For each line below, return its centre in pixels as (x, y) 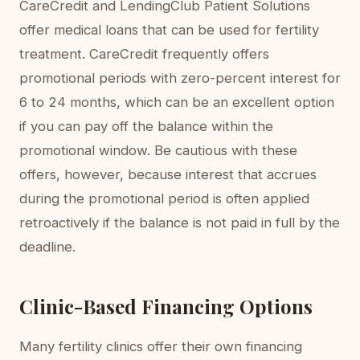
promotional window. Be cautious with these (158, 150)
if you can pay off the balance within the (146, 126)
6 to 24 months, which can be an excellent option (177, 102)
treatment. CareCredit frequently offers (144, 54)
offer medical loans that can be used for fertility (169, 30)
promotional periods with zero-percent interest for (180, 78)
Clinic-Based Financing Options (166, 306)
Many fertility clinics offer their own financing (161, 346)
